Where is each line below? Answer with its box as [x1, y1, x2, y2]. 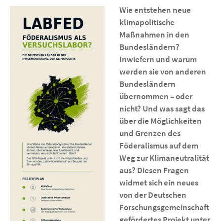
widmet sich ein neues [119, 177, 198, 188]
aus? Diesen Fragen [119, 165, 189, 176]
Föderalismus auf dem [119, 140, 198, 151]
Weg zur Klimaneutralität [119, 152, 209, 163]
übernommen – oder [119, 91, 192, 102]
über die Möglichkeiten [119, 115, 202, 126]
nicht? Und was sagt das [119, 103, 205, 114]
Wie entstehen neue [119, 4, 191, 15]
